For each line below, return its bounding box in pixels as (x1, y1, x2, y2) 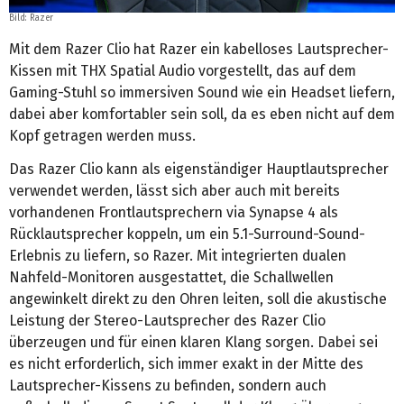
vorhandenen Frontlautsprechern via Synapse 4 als (9, 203, 338, 221)
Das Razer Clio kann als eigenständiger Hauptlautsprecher (9, 160, 389, 178)
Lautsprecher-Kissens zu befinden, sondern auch (9, 376, 326, 394)
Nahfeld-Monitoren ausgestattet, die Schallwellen (9, 268, 334, 286)
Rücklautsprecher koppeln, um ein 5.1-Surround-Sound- (9, 225, 365, 243)
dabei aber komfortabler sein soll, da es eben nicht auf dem (9, 105, 395, 123)
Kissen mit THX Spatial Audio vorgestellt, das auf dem (9, 61, 356, 79)
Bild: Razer (9, 12, 53, 23)
